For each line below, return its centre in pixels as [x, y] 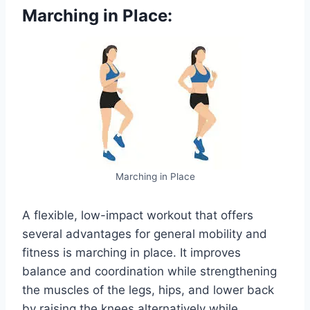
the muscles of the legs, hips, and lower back [148, 290]
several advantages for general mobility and [145, 234]
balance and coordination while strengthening [149, 271]
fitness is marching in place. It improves [131, 252]
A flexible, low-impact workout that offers [138, 215]
